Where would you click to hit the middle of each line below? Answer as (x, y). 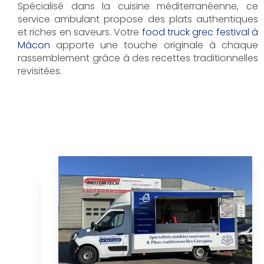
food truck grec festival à (200, 32)
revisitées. (40, 71)
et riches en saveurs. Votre (80, 32)
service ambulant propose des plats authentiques (138, 19)
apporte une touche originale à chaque (154, 45)
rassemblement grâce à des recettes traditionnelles (138, 58)
